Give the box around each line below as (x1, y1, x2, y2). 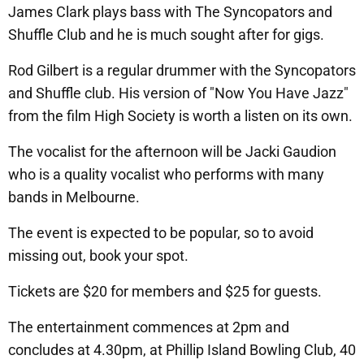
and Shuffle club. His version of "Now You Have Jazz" (8, 84, 349, 102)
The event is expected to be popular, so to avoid (8, 224, 314, 242)
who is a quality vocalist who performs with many (8, 166, 324, 184)
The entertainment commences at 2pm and (8, 318, 289, 336)
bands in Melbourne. (8, 188, 140, 206)
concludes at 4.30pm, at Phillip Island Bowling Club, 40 (8, 341, 356, 359)
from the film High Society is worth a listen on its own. (8, 107, 353, 125)
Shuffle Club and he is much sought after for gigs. (8, 26, 324, 44)
